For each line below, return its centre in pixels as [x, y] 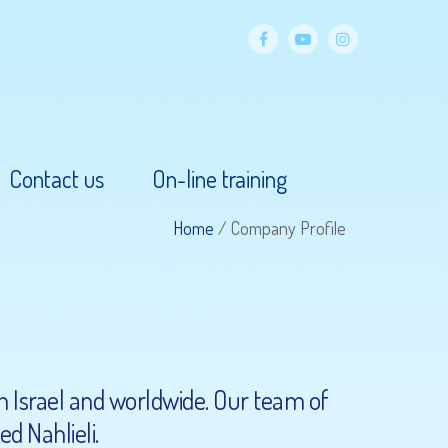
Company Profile [288, 228]
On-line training [219, 178]
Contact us [56, 178]
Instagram [384, 69]
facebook [300, 69]
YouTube [336, 69]
